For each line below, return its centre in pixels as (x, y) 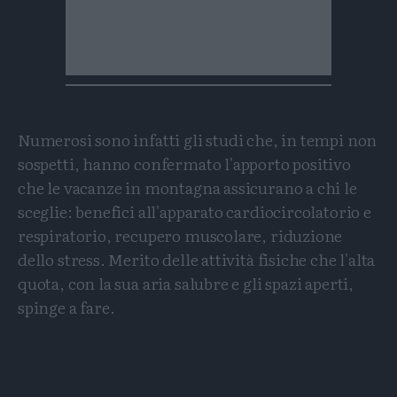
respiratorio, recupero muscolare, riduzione (180, 236)
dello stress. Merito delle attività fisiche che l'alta (197, 260)
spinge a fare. (66, 307)
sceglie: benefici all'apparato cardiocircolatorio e (195, 212)
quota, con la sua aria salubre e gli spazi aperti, (186, 284)
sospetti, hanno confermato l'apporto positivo (184, 164)
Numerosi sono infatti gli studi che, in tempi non (198, 140)
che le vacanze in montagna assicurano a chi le (187, 188)
